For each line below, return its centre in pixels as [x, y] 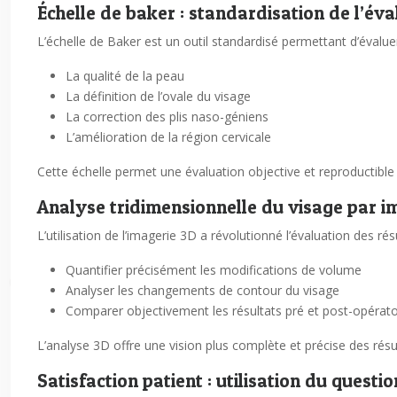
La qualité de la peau [125, 76]
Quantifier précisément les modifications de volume [214, 270]
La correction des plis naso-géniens [167, 117]
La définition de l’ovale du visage [158, 96]
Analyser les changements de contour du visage [202, 290]
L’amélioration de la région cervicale [168, 137]
